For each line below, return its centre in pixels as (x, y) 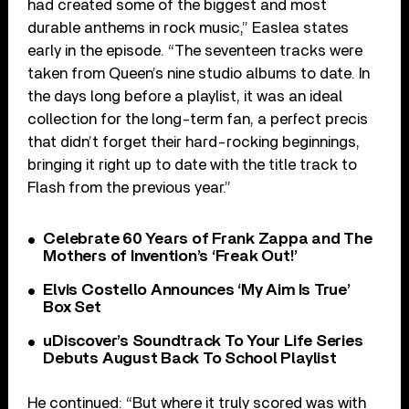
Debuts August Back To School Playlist (190, 358)
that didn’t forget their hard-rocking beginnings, (194, 142)
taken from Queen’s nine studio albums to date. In (199, 73)
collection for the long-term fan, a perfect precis (198, 119)
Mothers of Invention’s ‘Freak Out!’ (171, 256)
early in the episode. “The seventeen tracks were (195, 50)
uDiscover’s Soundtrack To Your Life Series (203, 341)
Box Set (72, 307)
